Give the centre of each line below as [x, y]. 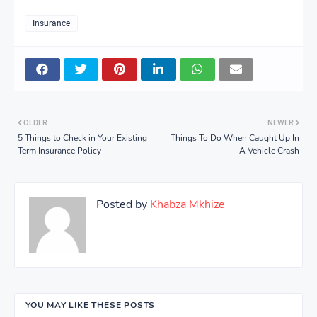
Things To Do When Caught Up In [235, 138]
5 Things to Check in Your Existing [82, 138]
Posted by [122, 204]
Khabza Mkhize [186, 204]
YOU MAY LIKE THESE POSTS [91, 305]
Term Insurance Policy [59, 150]
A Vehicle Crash [269, 150]
